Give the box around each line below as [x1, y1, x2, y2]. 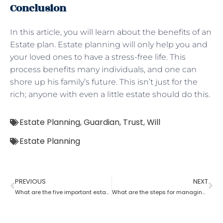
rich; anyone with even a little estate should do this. [10, 89, 210, 99]
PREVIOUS [15, 177, 46, 186]
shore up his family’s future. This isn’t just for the [10, 77, 198, 87]
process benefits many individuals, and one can [10, 64, 197, 74]
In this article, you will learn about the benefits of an [10, 27, 212, 37]
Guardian [84, 116, 119, 128]
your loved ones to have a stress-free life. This [10, 52, 186, 62]
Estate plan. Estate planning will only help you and [10, 39, 208, 49]
